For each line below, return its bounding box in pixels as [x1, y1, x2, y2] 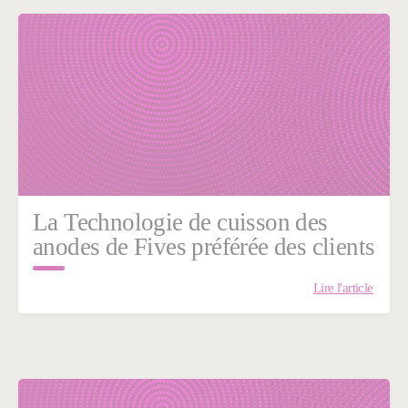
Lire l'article [312, 280, 373, 296]
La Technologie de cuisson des [33, 209, 328, 237]
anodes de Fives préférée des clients [33, 233, 375, 261]
